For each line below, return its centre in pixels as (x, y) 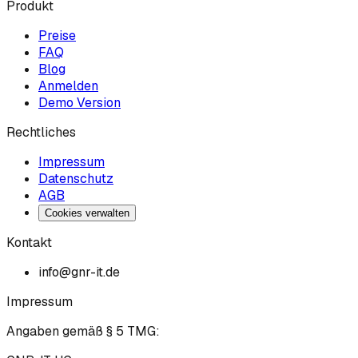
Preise (57, 36)
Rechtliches (41, 133)
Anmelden (68, 86)
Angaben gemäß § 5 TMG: (83, 332)
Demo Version (80, 103)
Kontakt (29, 243)
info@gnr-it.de (79, 272)
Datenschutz (76, 179)
